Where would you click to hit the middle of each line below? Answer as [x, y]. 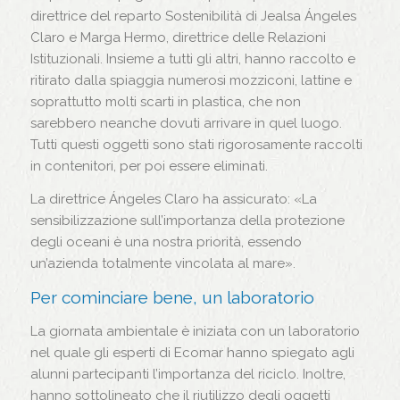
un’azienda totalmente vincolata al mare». [162, 263]
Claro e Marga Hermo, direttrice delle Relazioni [178, 38]
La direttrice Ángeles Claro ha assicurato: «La [173, 199]
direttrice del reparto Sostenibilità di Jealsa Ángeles [193, 17]
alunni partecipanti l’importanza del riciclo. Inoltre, [187, 374]
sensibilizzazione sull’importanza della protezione [187, 221]
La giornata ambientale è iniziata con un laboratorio [195, 331]
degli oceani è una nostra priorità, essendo [166, 242]
